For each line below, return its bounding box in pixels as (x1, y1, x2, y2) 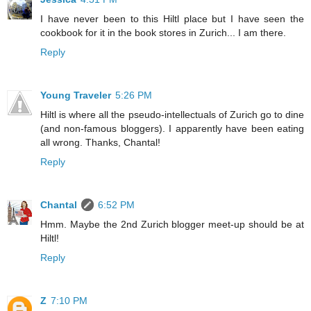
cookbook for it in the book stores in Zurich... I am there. (40, 27, 286, 39)
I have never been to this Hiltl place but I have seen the (40, 13, 304, 25)
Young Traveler (40, 90, 111, 101)
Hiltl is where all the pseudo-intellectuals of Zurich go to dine (40, 109, 304, 121)
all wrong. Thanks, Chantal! (40, 137, 160, 149)
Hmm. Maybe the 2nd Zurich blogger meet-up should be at (40, 219, 304, 230)
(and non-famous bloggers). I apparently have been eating (40, 123, 304, 135)
